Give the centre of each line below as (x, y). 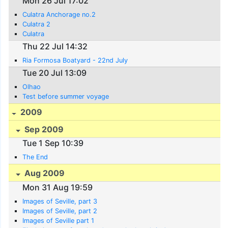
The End (35, 157)
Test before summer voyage (66, 96)
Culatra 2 (37, 24)
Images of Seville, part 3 (60, 201)
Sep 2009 (43, 130)
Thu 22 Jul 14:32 (55, 47)
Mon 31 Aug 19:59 (58, 187)
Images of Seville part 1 (59, 220)
